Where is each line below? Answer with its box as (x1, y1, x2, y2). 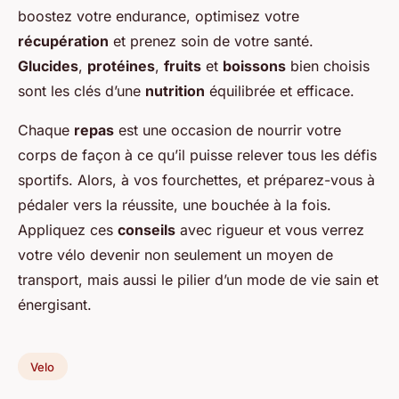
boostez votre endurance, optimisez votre (18, 6, 299, 25)
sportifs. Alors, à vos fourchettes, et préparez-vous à (18, 170, 375, 189)
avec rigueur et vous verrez (175, 220, 364, 239)
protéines (87, 56, 155, 75)
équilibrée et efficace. (205, 81, 354, 100)
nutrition (145, 81, 205, 100)
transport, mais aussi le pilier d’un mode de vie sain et (18, 270, 379, 289)
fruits (164, 56, 201, 75)
